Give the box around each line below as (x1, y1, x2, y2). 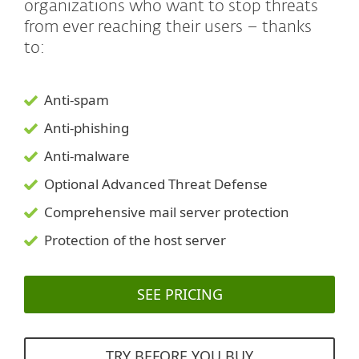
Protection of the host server (44, 231, 226, 250)
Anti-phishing (44, 119, 129, 138)
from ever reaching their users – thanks (24, 19, 312, 36)
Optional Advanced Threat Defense (44, 175, 268, 194)
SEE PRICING (136, 284, 223, 305)
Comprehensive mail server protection (44, 203, 289, 222)
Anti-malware (44, 147, 130, 166)
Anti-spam (44, 91, 109, 110)
